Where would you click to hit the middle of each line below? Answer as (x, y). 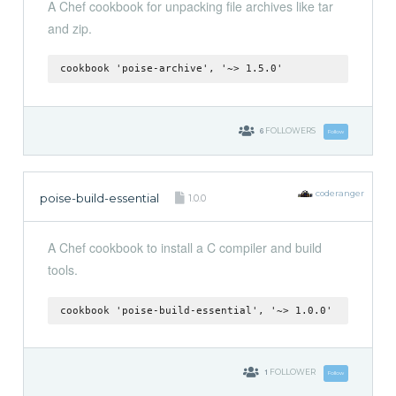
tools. (62, 270)
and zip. (69, 28)
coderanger (339, 194)
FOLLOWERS (290, 131)
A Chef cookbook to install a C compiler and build (184, 248)
